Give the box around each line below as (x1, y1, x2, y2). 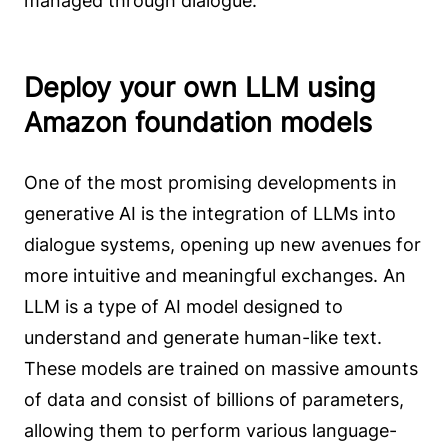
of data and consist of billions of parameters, (24, 389, 404, 411)
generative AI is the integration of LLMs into (24, 203, 396, 225)
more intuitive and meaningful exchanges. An (24, 265, 406, 287)
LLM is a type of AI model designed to (24, 296, 343, 318)
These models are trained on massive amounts (24, 358, 418, 380)
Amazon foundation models (24, 106, 372, 140)
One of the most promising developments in (24, 172, 397, 194)
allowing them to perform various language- (24, 420, 397, 442)
